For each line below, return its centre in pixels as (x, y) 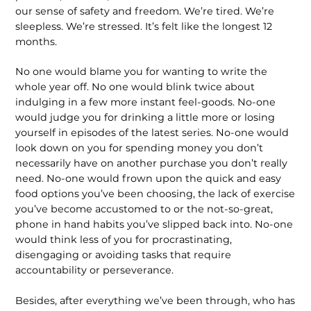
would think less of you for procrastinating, (124, 240)
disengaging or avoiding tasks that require (124, 255)
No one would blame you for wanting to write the (142, 72)
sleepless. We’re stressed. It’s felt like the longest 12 (144, 26)
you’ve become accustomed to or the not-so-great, (144, 209)
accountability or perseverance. (95, 270)
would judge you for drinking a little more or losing (145, 118)
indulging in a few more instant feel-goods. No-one (146, 102)
